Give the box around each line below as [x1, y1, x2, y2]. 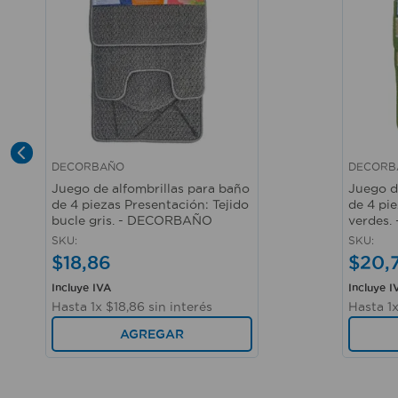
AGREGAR [120, 326, 184, 341]
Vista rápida [52, 171, 127, 185]
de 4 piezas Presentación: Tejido [52, 197, 249, 211]
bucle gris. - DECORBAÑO [52, 213, 212, 227]
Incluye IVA [52, 282, 111, 293]
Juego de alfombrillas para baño [52, 181, 250, 195]
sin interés [145, 299, 212, 314]
